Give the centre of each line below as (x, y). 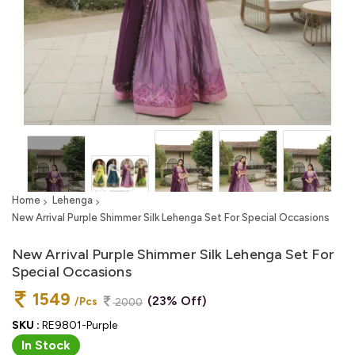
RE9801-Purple (78, 325)
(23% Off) (177, 301)
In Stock (46, 345)
